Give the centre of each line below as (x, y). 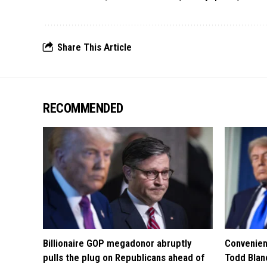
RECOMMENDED (83, 108)
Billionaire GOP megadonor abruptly (117, 243)
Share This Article (94, 47)
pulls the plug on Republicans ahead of (124, 258)
